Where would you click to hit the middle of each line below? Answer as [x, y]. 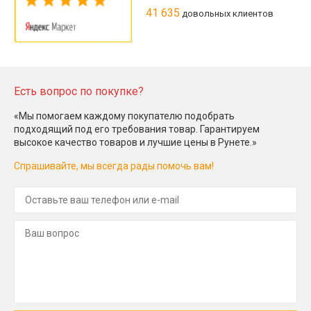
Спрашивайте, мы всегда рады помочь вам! [114, 166]
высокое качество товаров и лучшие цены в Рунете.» [135, 142]
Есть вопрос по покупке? [79, 91]
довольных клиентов [227, 13]
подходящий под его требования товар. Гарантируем [137, 129]
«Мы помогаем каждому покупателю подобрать [124, 116]
